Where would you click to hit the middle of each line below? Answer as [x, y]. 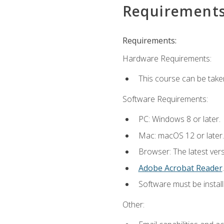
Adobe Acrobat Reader [180, 168]
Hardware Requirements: [167, 59]
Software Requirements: [165, 99]
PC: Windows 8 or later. [179, 119]
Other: [133, 204]
